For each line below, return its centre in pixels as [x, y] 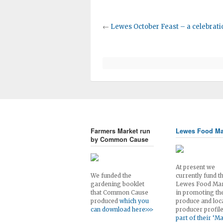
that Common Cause [119, 193]
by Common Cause [119, 139]
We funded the [111, 176]
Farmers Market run [120, 131]
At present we [195, 167]
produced [105, 201]
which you [134, 201]
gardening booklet [117, 184]
